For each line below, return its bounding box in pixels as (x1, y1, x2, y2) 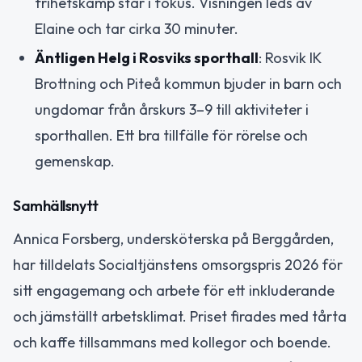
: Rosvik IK (259, 48, 321, 67)
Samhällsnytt (13, 196, 99, 215)
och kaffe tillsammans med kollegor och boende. (13, 332, 331, 351)
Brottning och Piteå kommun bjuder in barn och (35, 74, 342, 93)
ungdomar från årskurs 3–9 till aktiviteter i (35, 100, 309, 119)
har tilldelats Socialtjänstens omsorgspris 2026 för (13, 255, 343, 274)
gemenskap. (35, 152, 115, 170)
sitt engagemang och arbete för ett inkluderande (13, 280, 335, 300)
